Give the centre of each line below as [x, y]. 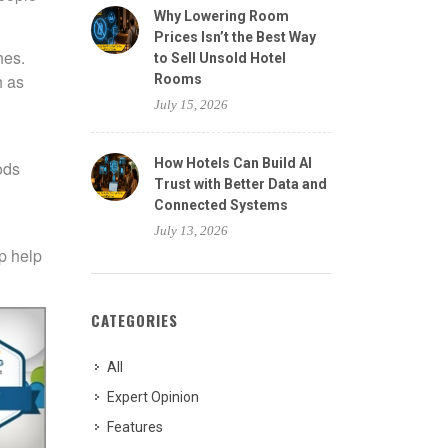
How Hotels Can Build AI [233, 163]
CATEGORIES [134, 320]
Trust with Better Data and [240, 184]
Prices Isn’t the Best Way [235, 37]
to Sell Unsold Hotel [220, 58]
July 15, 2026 [191, 104]
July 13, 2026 [191, 230]
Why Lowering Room [221, 16]
